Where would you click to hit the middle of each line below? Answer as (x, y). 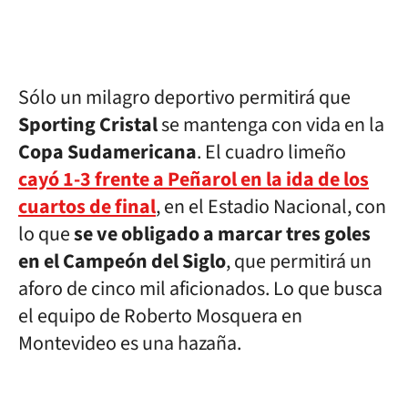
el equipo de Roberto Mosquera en (160, 316)
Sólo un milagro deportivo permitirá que (184, 97)
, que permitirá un (299, 261)
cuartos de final (87, 207)
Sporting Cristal (88, 125)
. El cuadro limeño (271, 152)
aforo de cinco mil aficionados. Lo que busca (200, 289)
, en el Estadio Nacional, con (271, 207)
